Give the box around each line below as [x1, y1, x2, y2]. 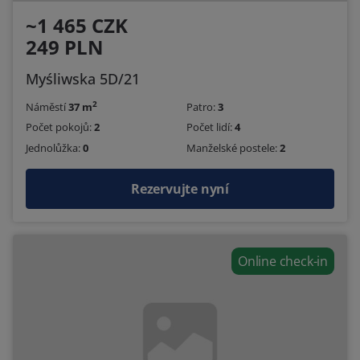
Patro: [186, 99, 218, 114]
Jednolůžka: [26, 140, 83, 155]
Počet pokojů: [26, 120, 94, 135]
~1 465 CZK [26, 11, 128, 39]
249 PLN [26, 33, 104, 60]
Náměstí [26, 99, 68, 114]
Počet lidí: [186, 120, 235, 135]
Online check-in [238, 252, 328, 270]
